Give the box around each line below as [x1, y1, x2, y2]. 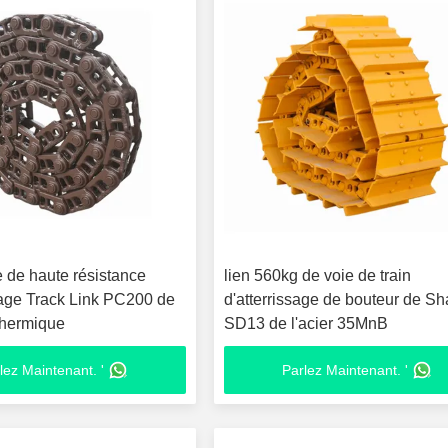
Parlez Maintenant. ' [282, 362, 409, 378]
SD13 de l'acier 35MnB [224, 315, 389, 332]
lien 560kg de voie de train [224, 267, 412, 284]
